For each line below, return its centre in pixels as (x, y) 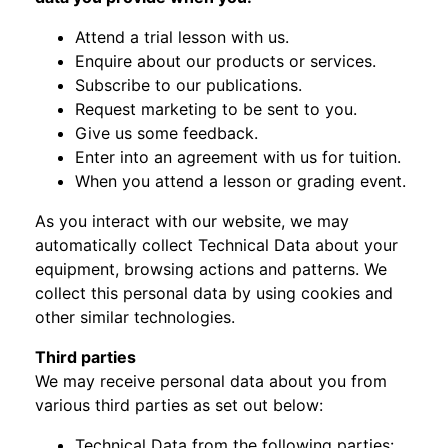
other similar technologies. (135, 317)
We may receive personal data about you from (211, 381)
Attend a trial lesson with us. (182, 37)
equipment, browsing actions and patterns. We (211, 269)
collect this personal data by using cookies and (214, 293)
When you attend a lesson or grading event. (240, 181)
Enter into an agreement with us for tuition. (238, 157)
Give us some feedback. (166, 133)
